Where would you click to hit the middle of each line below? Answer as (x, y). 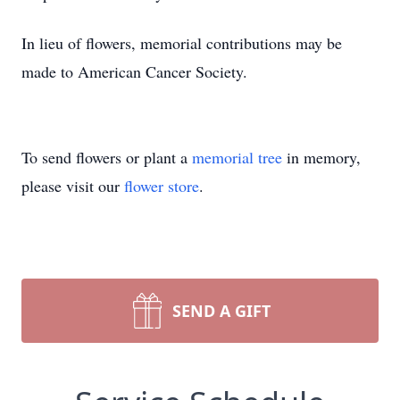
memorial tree (237, 157)
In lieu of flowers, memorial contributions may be (182, 43)
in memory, (321, 157)
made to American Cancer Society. (134, 71)
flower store (162, 186)
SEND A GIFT (221, 311)
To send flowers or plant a (107, 157)
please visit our (73, 186)
